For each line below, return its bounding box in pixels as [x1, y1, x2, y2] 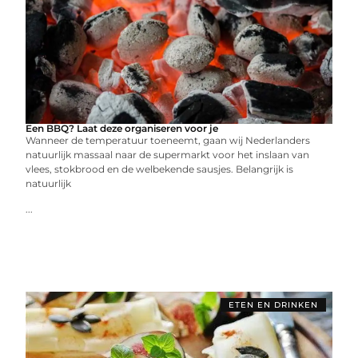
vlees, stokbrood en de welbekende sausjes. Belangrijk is [26, 163, 294, 175]
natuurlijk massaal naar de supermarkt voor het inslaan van [26, 149, 310, 161]
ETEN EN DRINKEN [228, 300, 318, 310]
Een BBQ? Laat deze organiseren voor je [26, 122, 219, 134]
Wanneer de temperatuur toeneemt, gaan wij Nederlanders [26, 134, 311, 146]
